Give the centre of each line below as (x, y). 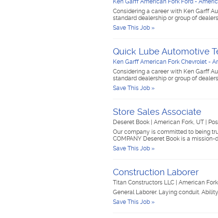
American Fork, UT (180, 122)
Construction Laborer (156, 172)
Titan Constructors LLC (144, 182)
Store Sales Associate (157, 112)
